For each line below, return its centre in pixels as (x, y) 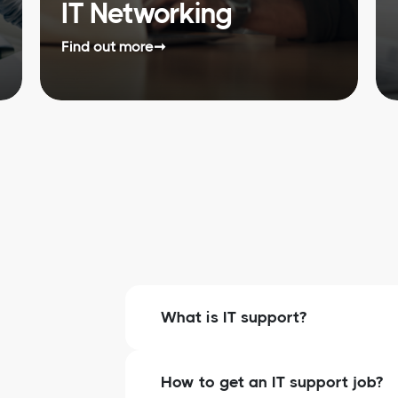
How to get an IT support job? (272, 382)
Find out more (107, 46)
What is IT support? (234, 317)
